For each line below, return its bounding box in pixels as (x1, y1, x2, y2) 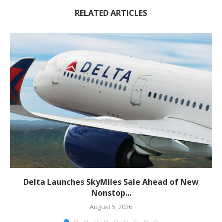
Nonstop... (91, 187, 131, 198)
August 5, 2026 (90, 202, 132, 211)
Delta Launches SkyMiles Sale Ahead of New (23, 176, 199, 187)
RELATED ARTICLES (75, 7, 147, 18)
